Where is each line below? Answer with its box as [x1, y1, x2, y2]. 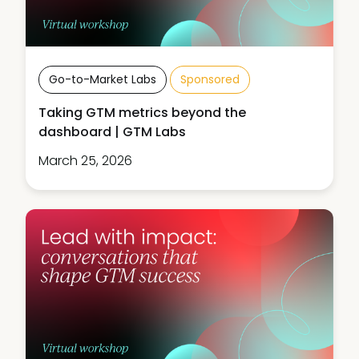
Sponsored [180, 71, 240, 88]
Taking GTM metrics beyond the [38, 103, 246, 123]
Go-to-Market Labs [49, 71, 156, 88]
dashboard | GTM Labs [38, 123, 186, 142]
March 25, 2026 [38, 151, 132, 171]
